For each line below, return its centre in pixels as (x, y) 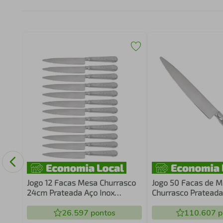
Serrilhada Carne (57, 202)
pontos (102, 213)
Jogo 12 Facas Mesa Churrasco (81, 182)
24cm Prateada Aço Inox (70, 192)
